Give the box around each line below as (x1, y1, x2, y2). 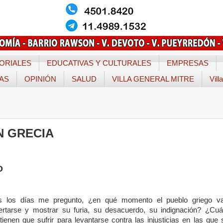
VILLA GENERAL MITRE (112, 75, 194, 84)
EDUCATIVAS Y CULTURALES (46, 59, 151, 68)
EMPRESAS (166, 59, 209, 68)
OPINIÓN (24, 75, 56, 84)
